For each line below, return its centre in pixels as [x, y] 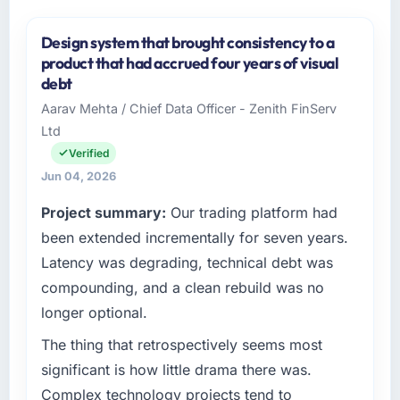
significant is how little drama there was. [176, 369]
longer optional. [94, 312]
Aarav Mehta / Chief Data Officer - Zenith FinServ [188, 108]
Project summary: [103, 212]
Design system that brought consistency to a [187, 42]
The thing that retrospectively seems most [181, 344]
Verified [88, 153]
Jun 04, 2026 [78, 176]
